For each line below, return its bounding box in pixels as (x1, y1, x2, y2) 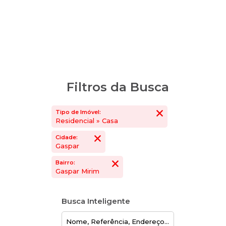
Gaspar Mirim (61, 167, 99, 175)
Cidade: (55, 134, 78, 141)
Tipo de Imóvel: (55, 108, 101, 116)
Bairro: (55, 159, 75, 166)
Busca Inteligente (62, 196, 130, 206)
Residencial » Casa (61, 117, 118, 125)
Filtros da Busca (66, 80, 169, 94)
